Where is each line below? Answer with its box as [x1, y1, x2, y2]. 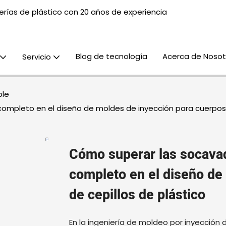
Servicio [22, 51, 51, 62]
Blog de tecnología [76, 51, 147, 62]
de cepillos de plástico [69, 185, 205, 205]
